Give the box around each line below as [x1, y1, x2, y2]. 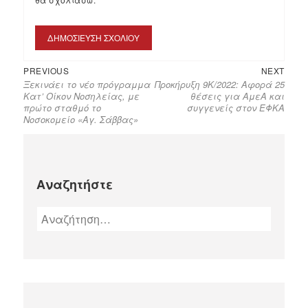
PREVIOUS [23, 65, 69, 77]
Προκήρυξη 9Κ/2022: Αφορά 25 [154, 78, 285, 91]
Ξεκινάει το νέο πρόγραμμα [23, 78, 151, 91]
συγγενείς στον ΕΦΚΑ [186, 101, 285, 115]
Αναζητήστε [36, 175, 113, 193]
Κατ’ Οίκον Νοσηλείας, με [23, 89, 140, 103]
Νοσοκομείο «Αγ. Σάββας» [23, 113, 139, 126]
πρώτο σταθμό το [23, 101, 102, 115]
